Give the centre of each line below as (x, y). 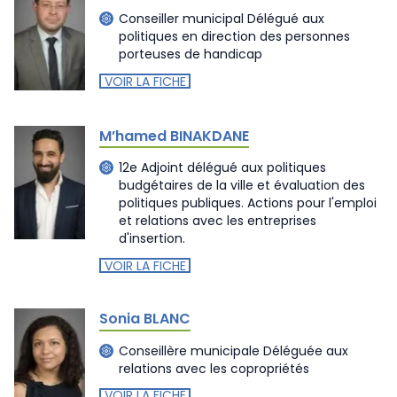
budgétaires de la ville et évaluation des (242, 185)
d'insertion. (152, 238)
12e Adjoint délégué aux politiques (222, 167)
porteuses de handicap (191, 54)
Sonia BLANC (145, 319)
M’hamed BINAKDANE (174, 136)
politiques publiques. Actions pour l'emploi (248, 203)
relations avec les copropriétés (214, 368)
